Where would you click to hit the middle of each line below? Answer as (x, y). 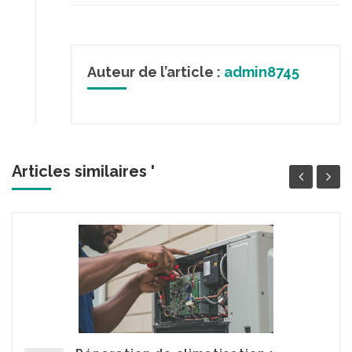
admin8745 (262, 72)
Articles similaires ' (83, 171)
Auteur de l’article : (156, 72)
